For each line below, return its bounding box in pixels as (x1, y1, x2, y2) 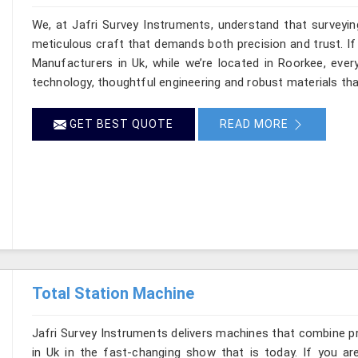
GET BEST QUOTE (66, 117, 173, 130)
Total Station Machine (31, 283, 194, 303)
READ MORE (219, 117, 292, 130)
